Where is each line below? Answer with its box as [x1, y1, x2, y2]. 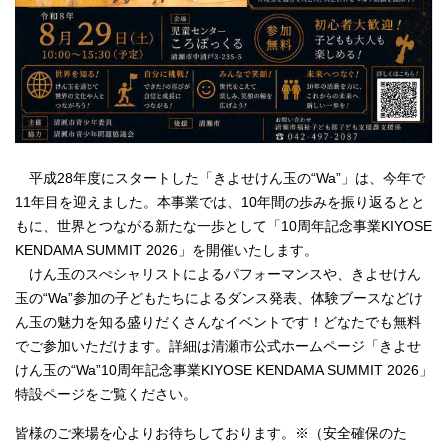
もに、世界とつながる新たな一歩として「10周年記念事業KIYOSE [15, 218, 432, 234]
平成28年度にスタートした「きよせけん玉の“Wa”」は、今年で [15, 170, 425, 186]
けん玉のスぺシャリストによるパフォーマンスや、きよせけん [15, 266, 421, 282]
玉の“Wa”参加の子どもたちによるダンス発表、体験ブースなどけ [15, 290, 423, 306]
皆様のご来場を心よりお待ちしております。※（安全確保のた [15, 425, 407, 441]
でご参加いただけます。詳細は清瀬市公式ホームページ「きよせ [15, 338, 421, 354]
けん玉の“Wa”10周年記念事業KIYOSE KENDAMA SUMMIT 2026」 [15, 362, 433, 378]
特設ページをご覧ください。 [15, 386, 197, 402]
